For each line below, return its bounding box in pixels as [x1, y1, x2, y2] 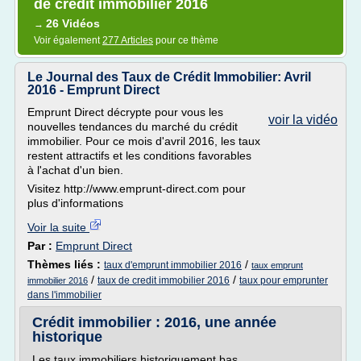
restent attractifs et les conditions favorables [27, 149, 251, 162]
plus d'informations [27, 197, 123, 210]
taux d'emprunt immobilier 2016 [104, 259, 242, 271]
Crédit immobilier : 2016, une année [32, 314, 276, 330]
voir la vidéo [268, 113, 338, 127]
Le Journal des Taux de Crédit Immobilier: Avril [27, 70, 311, 84]
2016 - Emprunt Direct [27, 83, 160, 97]
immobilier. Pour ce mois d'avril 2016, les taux [27, 135, 260, 147]
